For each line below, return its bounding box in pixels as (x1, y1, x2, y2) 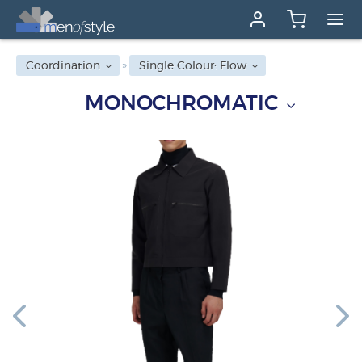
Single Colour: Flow (139, 61, 246, 72)
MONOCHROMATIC (84, 93, 278, 114)
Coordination (26, 61, 100, 72)
